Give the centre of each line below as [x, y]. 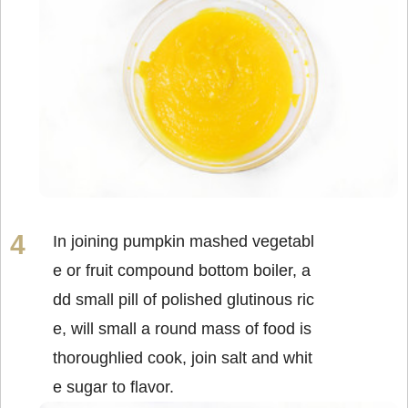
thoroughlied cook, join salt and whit [183, 357]
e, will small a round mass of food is [182, 328]
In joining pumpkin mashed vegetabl [184, 241]
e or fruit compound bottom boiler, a [182, 270]
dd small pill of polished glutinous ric [184, 299]
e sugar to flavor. [113, 387]
